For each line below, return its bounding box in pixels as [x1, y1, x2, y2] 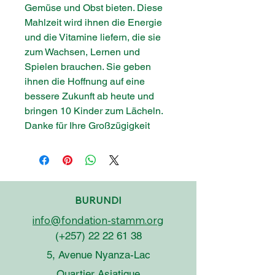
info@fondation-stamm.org [33, 213, 164, 227]
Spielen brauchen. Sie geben [25, 60, 151, 72]
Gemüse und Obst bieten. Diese [25, 1, 163, 14]
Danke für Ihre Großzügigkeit [25, 119, 150, 131]
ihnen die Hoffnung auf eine [25, 75, 145, 87]
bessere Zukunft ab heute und [25, 90, 154, 102]
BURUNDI [75, 193, 122, 206]
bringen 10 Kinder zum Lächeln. [25, 104, 163, 117]
